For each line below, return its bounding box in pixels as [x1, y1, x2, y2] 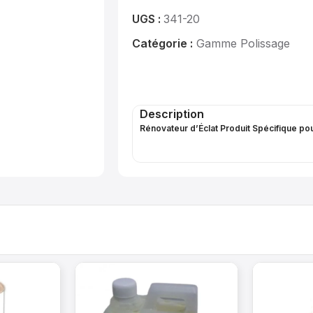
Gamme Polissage [196, 36, 291, 50]
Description [140, 107, 205, 121]
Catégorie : [132, 36, 194, 50]
